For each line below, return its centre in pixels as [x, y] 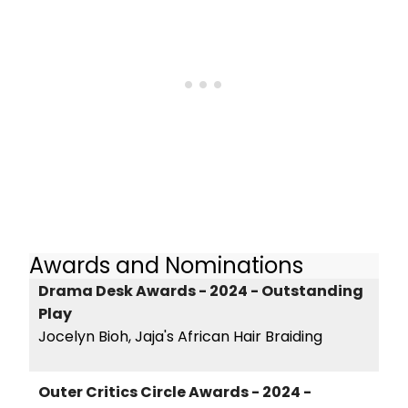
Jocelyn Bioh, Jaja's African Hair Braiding [180, 336]
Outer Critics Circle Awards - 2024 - [175, 392]
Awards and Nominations [166, 266]
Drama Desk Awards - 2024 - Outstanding [201, 291]
